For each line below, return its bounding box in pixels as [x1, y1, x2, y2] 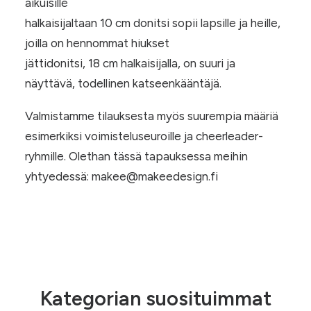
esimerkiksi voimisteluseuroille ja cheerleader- [25, 129, 263, 143]
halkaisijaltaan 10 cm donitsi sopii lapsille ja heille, [25, 16, 280, 30]
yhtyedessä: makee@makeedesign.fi [25, 169, 218, 183]
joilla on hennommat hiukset [25, 36, 169, 50]
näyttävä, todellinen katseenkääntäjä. [25, 76, 221, 90]
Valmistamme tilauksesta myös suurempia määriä [25, 109, 278, 123]
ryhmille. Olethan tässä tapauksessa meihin [25, 149, 248, 163]
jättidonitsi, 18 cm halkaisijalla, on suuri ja [25, 56, 235, 70]
